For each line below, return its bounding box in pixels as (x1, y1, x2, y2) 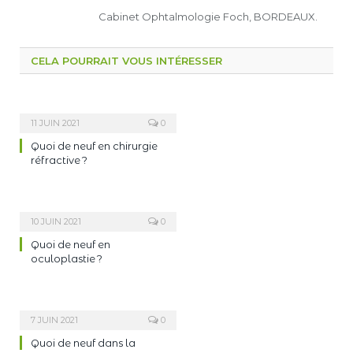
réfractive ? (31, 153, 87, 166)
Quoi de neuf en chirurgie (31, 139, 158, 152)
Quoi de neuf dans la (31, 336, 136, 349)
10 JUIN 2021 (31, 215, 81, 227)
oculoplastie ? (31, 251, 102, 265)
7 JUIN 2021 (31, 314, 78, 325)
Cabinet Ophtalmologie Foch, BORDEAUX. (98, 9, 318, 23)
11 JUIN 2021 (31, 117, 80, 128)
